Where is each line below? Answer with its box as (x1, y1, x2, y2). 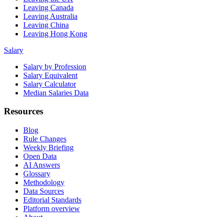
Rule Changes (23, 135, 66, 143)
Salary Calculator (23, 79, 76, 88)
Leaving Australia (23, 12, 77, 20)
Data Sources (23, 187, 64, 196)
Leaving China (23, 20, 69, 29)
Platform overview (23, 204, 80, 213)
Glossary (23, 170, 50, 178)
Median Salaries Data (23, 88, 89, 97)
